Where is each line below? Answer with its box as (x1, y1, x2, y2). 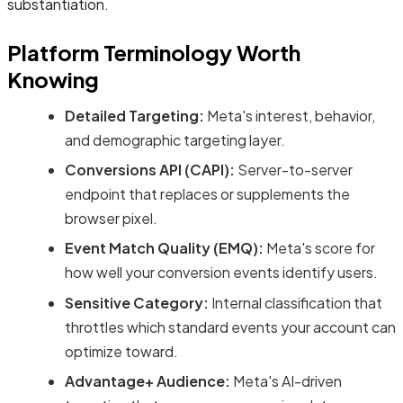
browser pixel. (65, 208, 157, 228)
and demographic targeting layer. (65, 130, 285, 149)
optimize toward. (65, 341, 178, 361)
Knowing (7, 65, 99, 93)
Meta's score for (264, 238, 375, 258)
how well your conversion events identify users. (65, 263, 378, 282)
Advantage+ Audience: (65, 372, 230, 391)
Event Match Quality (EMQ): (65, 238, 264, 258)
